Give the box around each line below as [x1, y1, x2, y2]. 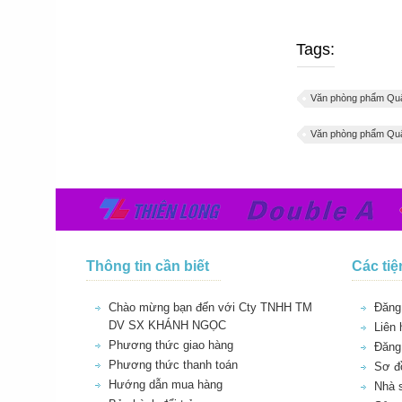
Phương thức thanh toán [109, 358, 238, 371]
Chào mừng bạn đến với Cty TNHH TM [109, 301, 312, 314]
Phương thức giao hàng [109, 338, 233, 352]
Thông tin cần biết [86, 258, 209, 274]
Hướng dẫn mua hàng [109, 378, 223, 391]
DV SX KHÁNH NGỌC [109, 319, 226, 332]
